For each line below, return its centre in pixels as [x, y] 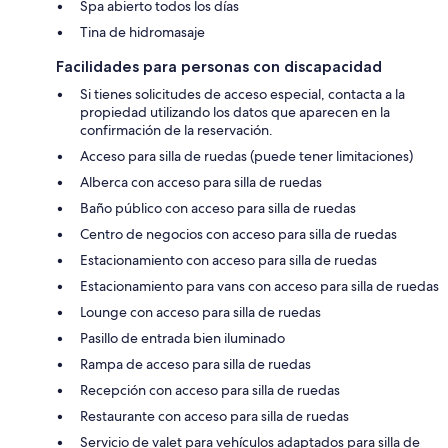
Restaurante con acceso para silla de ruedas [214, 415]
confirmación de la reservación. [176, 129]
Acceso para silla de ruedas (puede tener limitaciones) [246, 155]
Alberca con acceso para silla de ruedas [201, 181]
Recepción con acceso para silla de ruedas [210, 389]
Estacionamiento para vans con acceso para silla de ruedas [259, 285]
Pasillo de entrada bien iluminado [182, 337]
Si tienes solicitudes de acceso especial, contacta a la [242, 93]
